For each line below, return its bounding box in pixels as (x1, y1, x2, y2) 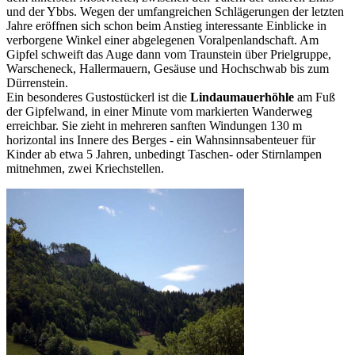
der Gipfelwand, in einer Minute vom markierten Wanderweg (6, 104, 312, 118)
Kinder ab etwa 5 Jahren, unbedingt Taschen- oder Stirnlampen (6, 147, 322, 161)
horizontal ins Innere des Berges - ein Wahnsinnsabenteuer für (6, 132, 315, 147)
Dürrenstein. (6, 75, 68, 90)
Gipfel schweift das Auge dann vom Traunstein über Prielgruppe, (6, 47, 331, 61)
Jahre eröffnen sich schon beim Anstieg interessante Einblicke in (6, 18, 326, 32)
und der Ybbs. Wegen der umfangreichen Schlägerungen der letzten (6, 4, 344, 18)
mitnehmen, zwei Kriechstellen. (6, 161, 164, 175)
